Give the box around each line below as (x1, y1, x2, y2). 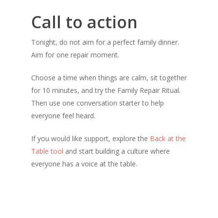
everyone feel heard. (31, 111, 95, 120)
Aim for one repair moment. (31, 50, 119, 59)
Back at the (150, 134, 186, 143)
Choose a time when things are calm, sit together (31, 73, 187, 82)
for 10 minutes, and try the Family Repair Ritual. (31, 86, 181, 95)
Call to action (31, 11, 138, 33)
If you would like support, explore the (31, 134, 150, 143)
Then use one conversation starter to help (31, 98, 164, 108)
